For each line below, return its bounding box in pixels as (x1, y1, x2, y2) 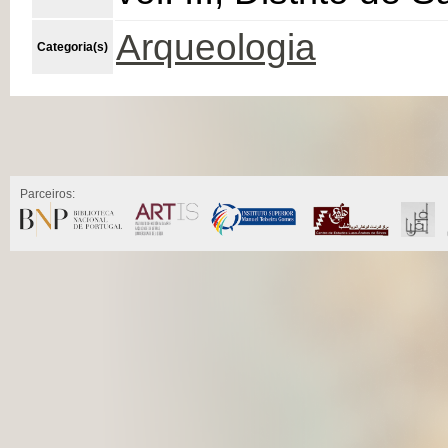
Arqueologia (116, 26, 316, 68)
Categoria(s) (37, 39, 108, 54)
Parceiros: (20, 186, 75, 201)
